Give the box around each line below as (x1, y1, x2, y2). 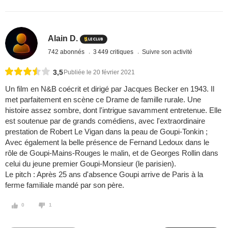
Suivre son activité (142, 48, 193, 55)
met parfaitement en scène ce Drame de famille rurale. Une (5, 95, 201, 104)
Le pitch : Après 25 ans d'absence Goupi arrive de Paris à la (5, 170, 203, 179)
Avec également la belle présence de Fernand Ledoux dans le (5, 138, 209, 147)
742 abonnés (48, 48, 87, 55)
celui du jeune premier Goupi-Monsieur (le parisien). (5, 159, 176, 168)
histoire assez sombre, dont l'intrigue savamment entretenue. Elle (5, 106, 221, 115)
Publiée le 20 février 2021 (64, 69, 135, 76)
